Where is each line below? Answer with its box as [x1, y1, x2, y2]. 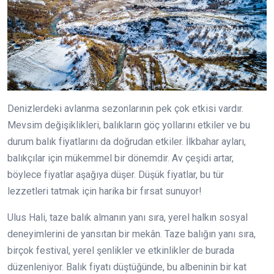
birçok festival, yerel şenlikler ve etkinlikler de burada [7, 245, 234, 256]
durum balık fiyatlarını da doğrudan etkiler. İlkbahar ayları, [7, 136, 246, 147]
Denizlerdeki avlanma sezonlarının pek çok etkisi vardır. [7, 103, 243, 114]
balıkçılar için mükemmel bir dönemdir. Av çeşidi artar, [7, 152, 234, 164]
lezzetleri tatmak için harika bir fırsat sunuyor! [7, 185, 202, 197]
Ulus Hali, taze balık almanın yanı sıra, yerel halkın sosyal [7, 212, 248, 223]
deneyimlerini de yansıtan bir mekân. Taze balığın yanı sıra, [7, 228, 256, 240]
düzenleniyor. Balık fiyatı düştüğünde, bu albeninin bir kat [7, 261, 246, 273]
